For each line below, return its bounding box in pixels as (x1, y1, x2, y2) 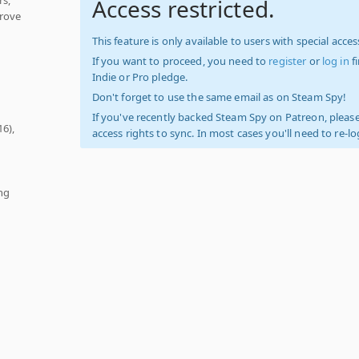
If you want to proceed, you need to (91, 54, 269, 68)
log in (321, 54, 349, 68)
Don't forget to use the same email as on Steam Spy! (91, 90, 347, 104)
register (268, 54, 307, 68)
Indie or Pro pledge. (91, 70, 188, 84)
